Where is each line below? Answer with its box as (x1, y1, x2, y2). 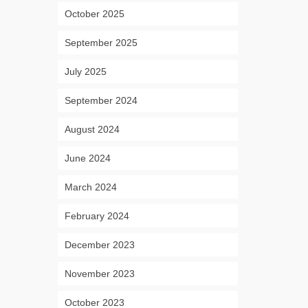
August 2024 (64, 124, 120, 135)
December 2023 (64, 239, 135, 250)
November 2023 (64, 268, 135, 279)
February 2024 (64, 210, 129, 221)
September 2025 (64, 37, 137, 48)
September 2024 (64, 95, 137, 106)
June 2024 (64, 153, 111, 164)
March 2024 (64, 181, 117, 192)
